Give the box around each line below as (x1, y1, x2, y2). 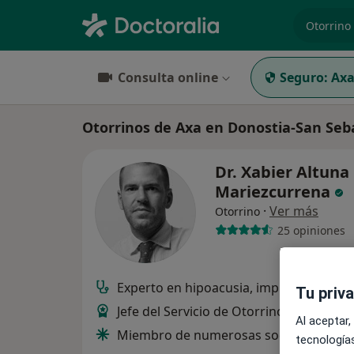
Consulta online (118, 69, 218, 86)
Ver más (269, 202, 318, 220)
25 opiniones (277, 222, 345, 238)
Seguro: (280, 69, 328, 86)
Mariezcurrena (215, 181, 334, 202)
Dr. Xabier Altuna (215, 161, 349, 183)
